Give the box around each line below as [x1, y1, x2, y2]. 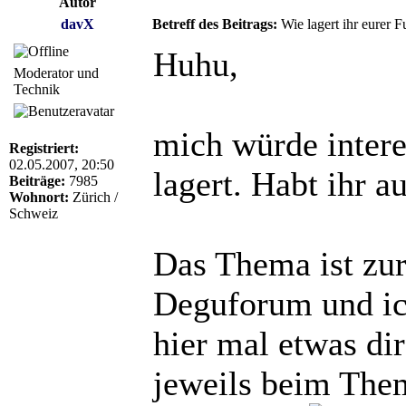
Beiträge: [9, 172, 65, 188]
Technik [14, 81, 60, 97]
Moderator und [14, 64, 99, 81]
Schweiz [9, 205, 58, 221]
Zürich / [69, 188, 118, 205]
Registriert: [9, 140, 79, 156]
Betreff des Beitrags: [152, 15, 277, 32]
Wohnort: [9, 188, 69, 205]
